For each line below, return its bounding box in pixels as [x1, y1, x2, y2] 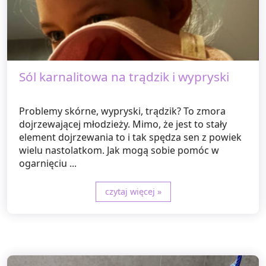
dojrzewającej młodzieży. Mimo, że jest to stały [19, 118, 227, 131]
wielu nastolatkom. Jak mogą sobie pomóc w [19, 144, 219, 157]
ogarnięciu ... [19, 157, 77, 170]
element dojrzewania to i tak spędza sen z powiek [19, 131, 242, 144]
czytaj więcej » [104, 186, 161, 198]
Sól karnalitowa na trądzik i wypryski [19, 68, 229, 85]
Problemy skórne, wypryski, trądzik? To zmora [19, 104, 226, 118]
